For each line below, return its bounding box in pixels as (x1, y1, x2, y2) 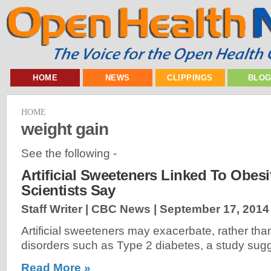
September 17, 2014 (160, 203, 269, 216)
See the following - (21, 146, 117, 160)
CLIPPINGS (167, 73, 213, 82)
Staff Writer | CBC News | (21, 203, 160, 216)
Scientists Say (21, 182, 115, 199)
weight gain (21, 119, 108, 139)
